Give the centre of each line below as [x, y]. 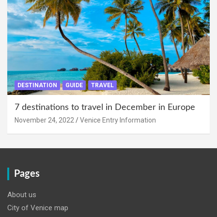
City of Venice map [38, 208]
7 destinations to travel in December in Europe [105, 107]
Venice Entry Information [118, 120]
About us [22, 194]
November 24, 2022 [44, 120]
